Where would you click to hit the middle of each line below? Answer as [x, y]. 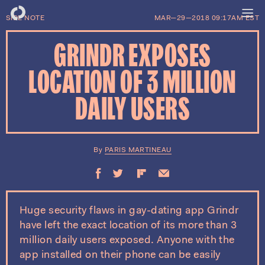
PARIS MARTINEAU [138, 150]
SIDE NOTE [25, 18]
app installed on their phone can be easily [120, 256]
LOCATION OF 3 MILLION [132, 85]
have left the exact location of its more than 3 [128, 226]
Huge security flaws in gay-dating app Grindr [129, 211]
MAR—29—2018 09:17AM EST [206, 18]
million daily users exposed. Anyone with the [127, 241]
